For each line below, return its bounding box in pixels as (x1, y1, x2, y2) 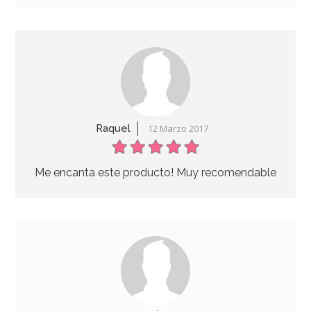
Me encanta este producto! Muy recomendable (34, 165, 276, 179)
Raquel (95, 122, 131, 135)
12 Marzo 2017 (147, 122, 208, 135)
